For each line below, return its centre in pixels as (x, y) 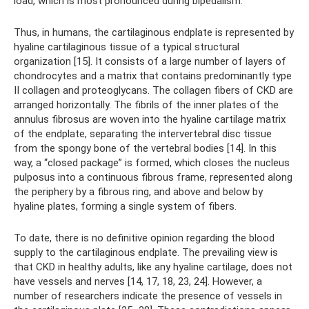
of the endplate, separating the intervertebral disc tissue (143, 134)
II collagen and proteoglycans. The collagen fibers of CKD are (153, 90)
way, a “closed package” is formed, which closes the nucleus (152, 163)
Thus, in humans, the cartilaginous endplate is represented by (154, 32)
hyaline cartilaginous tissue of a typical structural (127, 47)
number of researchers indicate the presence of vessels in (148, 296)
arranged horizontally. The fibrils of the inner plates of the (146, 105)
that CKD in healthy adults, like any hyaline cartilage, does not (153, 267)
